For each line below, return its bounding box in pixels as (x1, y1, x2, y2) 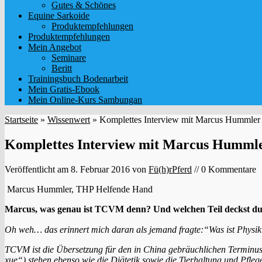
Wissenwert (47, 114, 90, 125)
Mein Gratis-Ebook (28, 84, 99, 94)
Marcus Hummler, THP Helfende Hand (7, 184, 153, 194)
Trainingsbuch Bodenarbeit (28, 73, 128, 84)
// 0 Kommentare (192, 164, 256, 174)
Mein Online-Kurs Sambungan (28, 94, 142, 105)
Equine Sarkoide (28, 10, 89, 20)
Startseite (5, 114, 38, 125)
